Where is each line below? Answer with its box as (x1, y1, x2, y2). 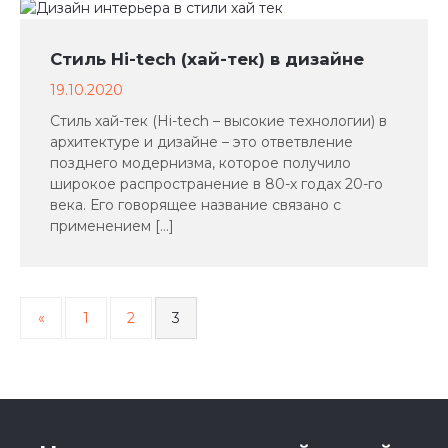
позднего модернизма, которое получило (50, 154, 351, 172)
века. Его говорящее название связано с (50, 196, 341, 214)
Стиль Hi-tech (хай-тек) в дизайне (50, 49, 364, 69)
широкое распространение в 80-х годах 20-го (50, 175, 383, 193)
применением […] (50, 217, 174, 235)
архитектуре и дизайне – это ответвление (50, 133, 353, 151)
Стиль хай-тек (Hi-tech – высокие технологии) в (50, 112, 387, 130)
